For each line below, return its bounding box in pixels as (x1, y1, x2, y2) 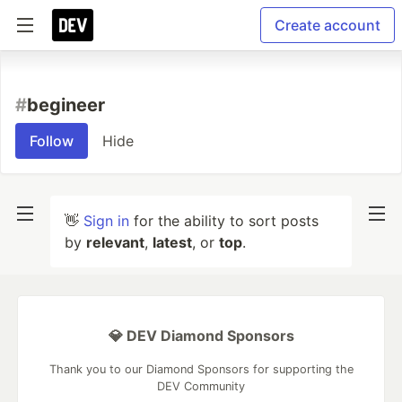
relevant (86, 233, 144, 251)
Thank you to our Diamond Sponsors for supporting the (48, 363, 354, 376)
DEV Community (157, 380, 245, 393)
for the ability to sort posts (129, 212, 319, 230)
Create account (275, 16, 380, 34)
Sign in (83, 212, 129, 230)
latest (153, 233, 192, 251)
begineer (27, 94, 105, 116)
